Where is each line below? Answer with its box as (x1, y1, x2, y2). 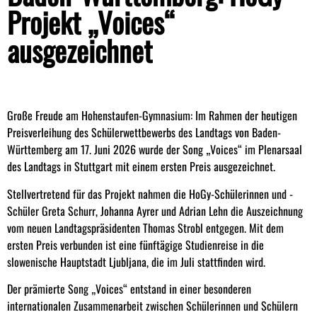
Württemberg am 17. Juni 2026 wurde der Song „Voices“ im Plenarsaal (7, 141, 302, 158)
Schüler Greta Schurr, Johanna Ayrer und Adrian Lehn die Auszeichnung (7, 202, 303, 219)
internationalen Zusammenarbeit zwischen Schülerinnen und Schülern (7, 297, 298, 315)
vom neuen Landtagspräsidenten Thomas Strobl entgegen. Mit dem (7, 219, 284, 236)
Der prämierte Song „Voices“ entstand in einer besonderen (7, 280, 251, 298)
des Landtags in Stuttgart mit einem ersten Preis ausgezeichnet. (7, 158, 275, 175)
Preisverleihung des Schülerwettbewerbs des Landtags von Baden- (7, 124, 281, 142)
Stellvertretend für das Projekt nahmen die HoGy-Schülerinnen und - (7, 185, 293, 202)
